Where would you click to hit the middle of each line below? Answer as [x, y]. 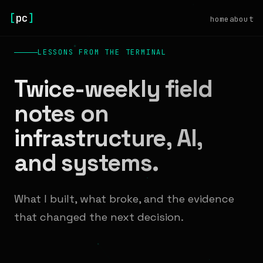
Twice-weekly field [113, 89]
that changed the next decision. [99, 217]
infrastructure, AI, [109, 138]
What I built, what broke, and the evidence [124, 199]
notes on [61, 114]
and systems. [86, 163]
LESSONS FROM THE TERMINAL [102, 52]
